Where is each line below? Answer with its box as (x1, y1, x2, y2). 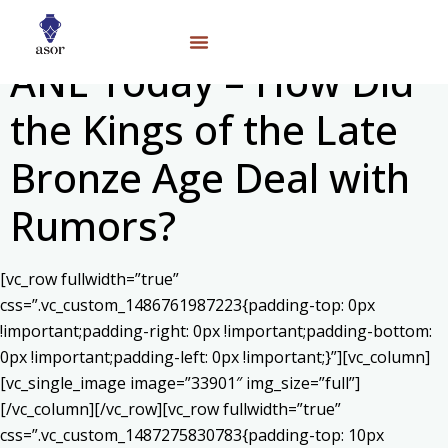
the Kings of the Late (10, 102, 398, 157)
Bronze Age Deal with (10, 150, 410, 205)
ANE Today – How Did (10, 54, 414, 109)
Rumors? (10, 198, 176, 253)
